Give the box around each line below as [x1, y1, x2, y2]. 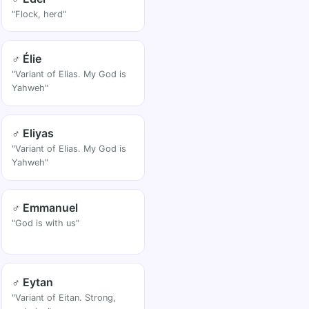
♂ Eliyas [12, 126, 54, 141]
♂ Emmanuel [12, 200, 79, 215]
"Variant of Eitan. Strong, [12, 292, 117, 303]
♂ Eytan [12, 275, 54, 289]
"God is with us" [12, 217, 80, 228]
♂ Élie [12, 52, 42, 66]
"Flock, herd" [12, 8, 67, 19]
